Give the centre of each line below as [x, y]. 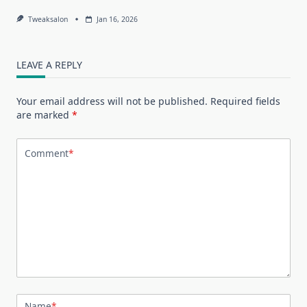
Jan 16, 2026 [117, 19]
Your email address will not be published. [112, 101]
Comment [47, 153]
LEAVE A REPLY [49, 64]
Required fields [245, 101]
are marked [44, 114]
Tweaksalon [48, 19]
